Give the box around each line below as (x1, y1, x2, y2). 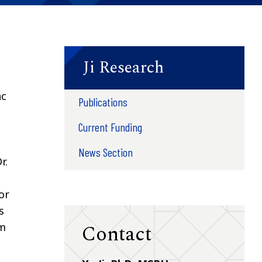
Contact (81, 219, 151, 250)
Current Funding (78, 119, 142, 134)
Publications (78, 94, 127, 109)
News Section (78, 144, 133, 159)
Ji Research (82, 54, 164, 80)
